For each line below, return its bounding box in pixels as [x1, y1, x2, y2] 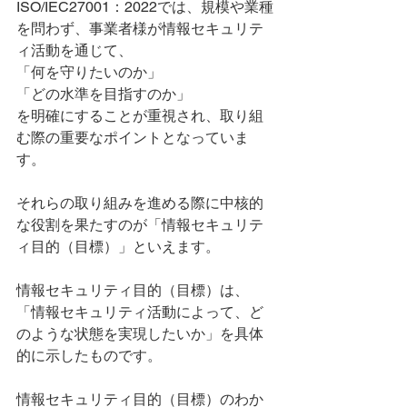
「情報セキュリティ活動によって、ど [16, 303, 263, 321]
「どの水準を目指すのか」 [16, 84, 191, 103]
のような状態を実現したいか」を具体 [16, 324, 263, 342]
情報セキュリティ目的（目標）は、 [16, 281, 249, 299]
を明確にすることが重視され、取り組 [16, 106, 263, 124]
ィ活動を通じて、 [16, 41, 133, 59]
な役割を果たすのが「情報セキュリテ [16, 215, 263, 233]
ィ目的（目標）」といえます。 [16, 237, 220, 255]
